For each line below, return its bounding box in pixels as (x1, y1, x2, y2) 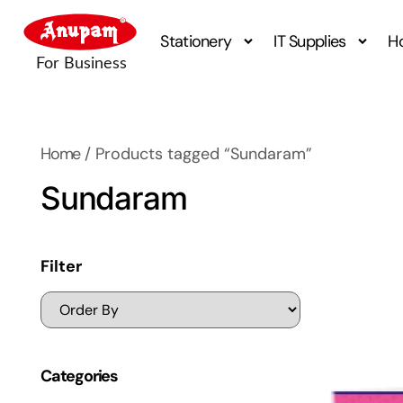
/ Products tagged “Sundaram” (80, 142, 313, 165)
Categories (40, 365, 118, 388)
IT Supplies (273, 31, 346, 53)
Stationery (160, 31, 232, 53)
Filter (40, 255, 82, 277)
